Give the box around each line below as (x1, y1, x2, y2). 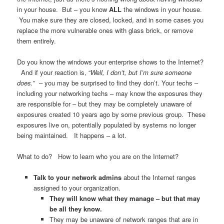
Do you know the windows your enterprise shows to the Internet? (17, 57, 204, 67)
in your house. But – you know (17, 4, 107, 14)
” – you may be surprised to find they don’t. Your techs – (33, 78, 198, 88)
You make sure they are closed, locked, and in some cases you (17, 14, 204, 24)
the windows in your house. (121, 4, 202, 14)
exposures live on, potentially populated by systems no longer (17, 120, 196, 130)
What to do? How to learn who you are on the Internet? (17, 151, 181, 161)
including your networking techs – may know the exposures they (17, 88, 203, 98)
